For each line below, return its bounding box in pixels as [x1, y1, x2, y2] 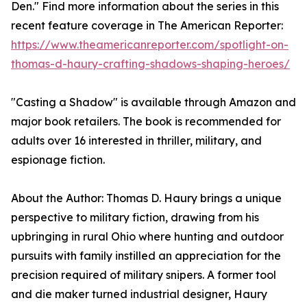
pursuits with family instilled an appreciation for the [11, 249, 281, 263]
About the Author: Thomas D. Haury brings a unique [11, 191, 282, 206]
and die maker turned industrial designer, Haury [11, 287, 267, 302]
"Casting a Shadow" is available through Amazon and [11, 95, 296, 110]
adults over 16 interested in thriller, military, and [11, 134, 262, 148]
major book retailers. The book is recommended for [11, 114, 281, 129]
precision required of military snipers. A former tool [11, 268, 276, 282]
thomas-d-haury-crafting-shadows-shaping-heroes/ [11, 57, 290, 71]
